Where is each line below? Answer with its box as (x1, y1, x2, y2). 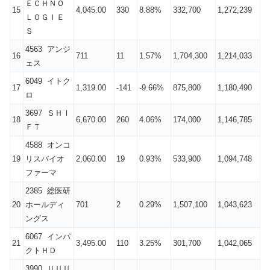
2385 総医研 (25, 186, 71, 196)
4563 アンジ (25, 45, 71, 54)
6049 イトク (25, 77, 71, 86)
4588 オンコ (25, 140, 71, 150)
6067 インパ (25, 232, 71, 242)
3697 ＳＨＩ (25, 108, 71, 118)
